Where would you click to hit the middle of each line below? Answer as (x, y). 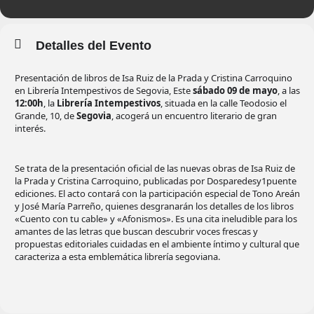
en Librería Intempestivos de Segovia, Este (104, 91)
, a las (289, 91)
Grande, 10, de (46, 116)
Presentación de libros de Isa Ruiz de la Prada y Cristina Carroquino (153, 78)
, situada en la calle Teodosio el (224, 103)
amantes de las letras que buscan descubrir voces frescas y (136, 232)
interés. (30, 129)
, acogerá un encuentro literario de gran (194, 116)
